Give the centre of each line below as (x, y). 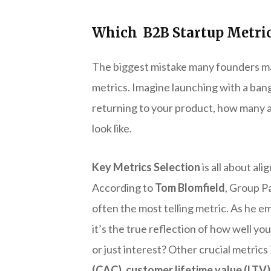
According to (123, 187)
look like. (112, 128)
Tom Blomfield (190, 187)
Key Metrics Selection (146, 167)
